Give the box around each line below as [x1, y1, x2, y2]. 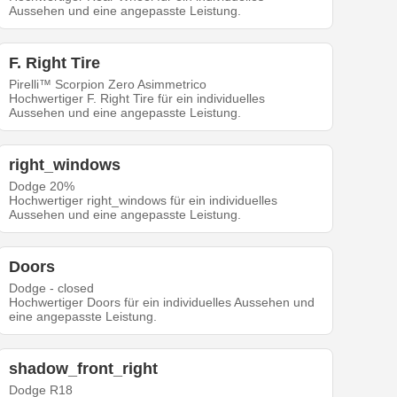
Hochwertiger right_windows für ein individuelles [9, 193, 278, 208]
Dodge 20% [9, 179, 75, 194]
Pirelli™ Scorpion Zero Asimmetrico [9, 77, 207, 92]
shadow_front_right [9, 360, 159, 378]
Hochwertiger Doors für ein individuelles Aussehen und [9, 295, 315, 310]
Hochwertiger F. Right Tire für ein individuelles [9, 91, 266, 106]
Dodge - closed [9, 281, 95, 296]
